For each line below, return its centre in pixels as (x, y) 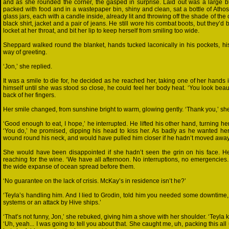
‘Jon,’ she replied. (28, 66)
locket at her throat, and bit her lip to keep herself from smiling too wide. (101, 31)
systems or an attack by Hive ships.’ (52, 202)
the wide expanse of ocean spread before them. (69, 167)
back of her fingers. (29, 95)
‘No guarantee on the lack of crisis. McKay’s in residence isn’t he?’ (95, 181)
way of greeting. (25, 52)
